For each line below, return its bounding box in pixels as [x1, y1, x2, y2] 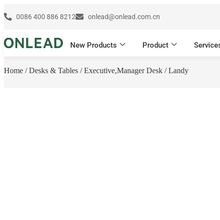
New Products [70, 40, 117, 50]
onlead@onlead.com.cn [88, 13, 160, 21]
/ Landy [163, 66, 189, 75]
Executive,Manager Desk [84, 66, 163, 75]
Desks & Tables [29, 66, 78, 75]
